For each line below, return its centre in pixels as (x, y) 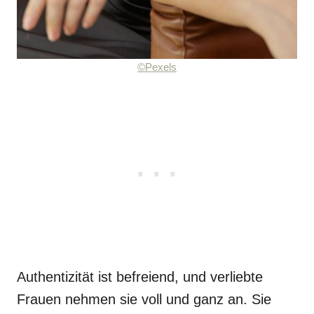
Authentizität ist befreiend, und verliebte (140, 277)
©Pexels (157, 67)
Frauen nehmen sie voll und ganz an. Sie (144, 299)
